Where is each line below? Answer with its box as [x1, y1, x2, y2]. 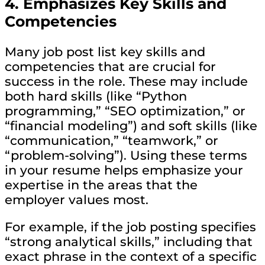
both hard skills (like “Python [5, 89, 187, 104]
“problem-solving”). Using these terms [5, 148, 247, 163]
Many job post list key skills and [5, 44, 205, 60]
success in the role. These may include [5, 74, 248, 89]
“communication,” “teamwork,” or [5, 133, 218, 148]
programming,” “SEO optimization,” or [5, 104, 245, 119]
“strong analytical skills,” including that [5, 234, 253, 250]
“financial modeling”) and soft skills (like [5, 118, 257, 134]
